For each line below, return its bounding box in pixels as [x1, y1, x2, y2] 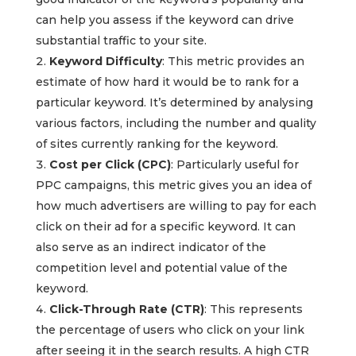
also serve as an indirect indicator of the [35, 240, 266, 255]
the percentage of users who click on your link [35, 323, 304, 338]
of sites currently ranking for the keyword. [35, 137, 278, 152]
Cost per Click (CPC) [48, 157, 171, 172]
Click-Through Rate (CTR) [48, 302, 204, 317]
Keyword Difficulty [48, 54, 162, 69]
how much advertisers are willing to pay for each [35, 199, 316, 214]
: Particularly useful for [170, 157, 299, 172]
